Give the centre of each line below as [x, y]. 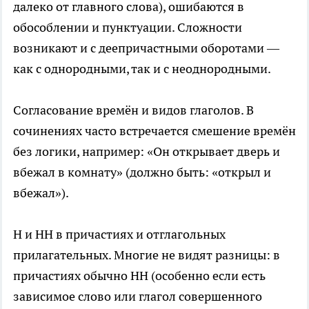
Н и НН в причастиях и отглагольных [119, 235]
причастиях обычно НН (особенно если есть [139, 276]
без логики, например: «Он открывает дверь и [147, 152]
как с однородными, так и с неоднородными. [142, 69]
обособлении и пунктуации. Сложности [128, 28]
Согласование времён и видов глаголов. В [133, 110]
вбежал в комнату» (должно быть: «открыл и [142, 172]
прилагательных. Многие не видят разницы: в [147, 255]
